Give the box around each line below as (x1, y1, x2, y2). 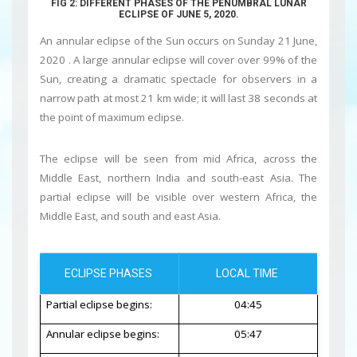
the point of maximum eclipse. (40, 110, 184, 125)
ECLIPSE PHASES (64, 267, 155, 280)
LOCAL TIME (216, 267, 280, 280)
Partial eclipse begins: (46, 297, 152, 312)
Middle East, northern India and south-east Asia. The (40, 171, 317, 186)
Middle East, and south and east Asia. (40, 209, 221, 224)
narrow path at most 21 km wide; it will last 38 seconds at (40, 91, 317, 106)
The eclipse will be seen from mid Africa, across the (40, 151, 317, 167)
